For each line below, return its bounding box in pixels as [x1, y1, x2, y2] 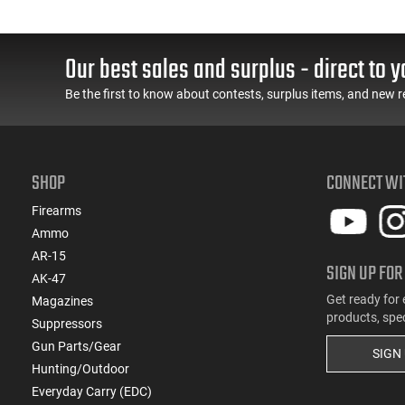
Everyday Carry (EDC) [32, 383, 152, 399]
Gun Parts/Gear [32, 338, 121, 353]
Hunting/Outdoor [32, 361, 129, 376]
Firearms [32, 202, 81, 218]
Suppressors [32, 316, 102, 331]
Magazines [32, 293, 93, 308]
